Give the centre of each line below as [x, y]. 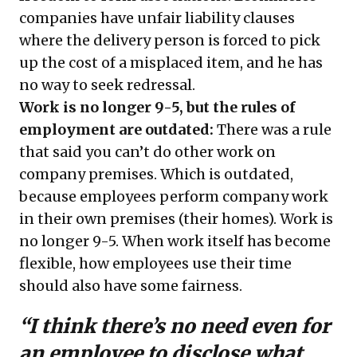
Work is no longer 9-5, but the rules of [157, 107]
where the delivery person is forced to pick [170, 40]
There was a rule [273, 129]
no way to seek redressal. [109, 85]
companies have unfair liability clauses [157, 18]
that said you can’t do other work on [147, 152]
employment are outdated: [116, 129]
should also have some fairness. [131, 286]
